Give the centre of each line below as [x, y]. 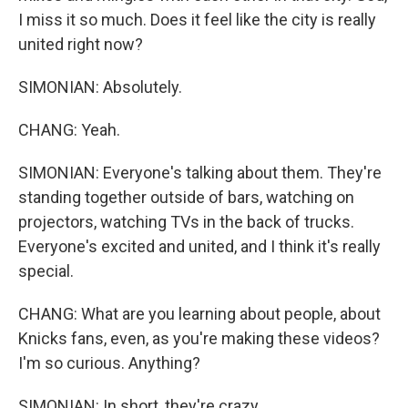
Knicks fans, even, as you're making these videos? [199, 338]
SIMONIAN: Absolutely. [100, 87]
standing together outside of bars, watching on [186, 197]
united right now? [81, 44]
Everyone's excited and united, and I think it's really [199, 246]
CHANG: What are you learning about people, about [199, 314]
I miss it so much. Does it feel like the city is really [197, 20]
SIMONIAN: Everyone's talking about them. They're [200, 173]
